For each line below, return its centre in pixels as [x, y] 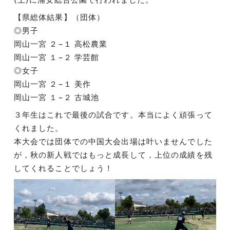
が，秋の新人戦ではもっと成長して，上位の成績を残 [113, 155]
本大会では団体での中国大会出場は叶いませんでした [113, 142]
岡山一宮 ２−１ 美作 [52, 84]
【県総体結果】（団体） [59, 17]
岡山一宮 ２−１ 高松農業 [61, 44]
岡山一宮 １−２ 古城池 [56, 98]
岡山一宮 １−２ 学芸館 [56, 57]
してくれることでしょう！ [63, 168]
